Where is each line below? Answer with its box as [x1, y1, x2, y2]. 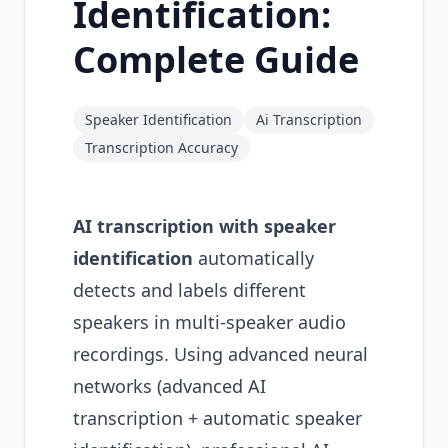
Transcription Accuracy [85, 138, 238, 157]
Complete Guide [73, 35, 359, 84]
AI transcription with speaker [73, 214, 336, 238]
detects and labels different [73, 278, 306, 302]
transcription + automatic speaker [73, 406, 362, 430]
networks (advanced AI [73, 374, 266, 398]
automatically [193, 246, 314, 270]
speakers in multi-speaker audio [73, 310, 346, 334]
